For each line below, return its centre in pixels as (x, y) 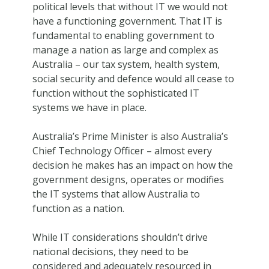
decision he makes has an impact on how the (132, 165)
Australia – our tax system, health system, (126, 64)
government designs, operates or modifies (128, 179)
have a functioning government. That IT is (127, 21)
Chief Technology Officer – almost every (122, 150)
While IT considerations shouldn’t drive (120, 237)
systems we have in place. (89, 107)
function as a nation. (78, 208)
